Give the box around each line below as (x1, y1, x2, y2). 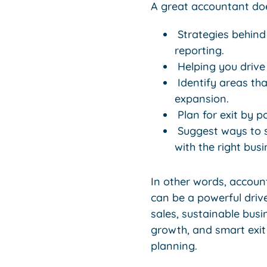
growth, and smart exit (150, 222, 266, 237)
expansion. (174, 91, 229, 105)
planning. (150, 238, 197, 253)
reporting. (174, 43, 224, 57)
